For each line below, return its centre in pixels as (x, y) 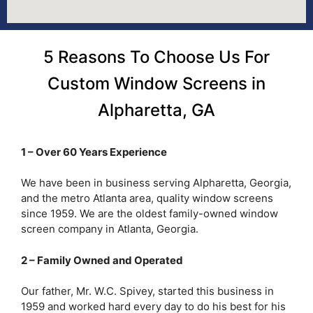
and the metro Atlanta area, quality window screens (147, 198)
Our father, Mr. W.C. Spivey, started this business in (147, 291)
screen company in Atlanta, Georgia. (110, 229)
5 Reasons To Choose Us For (156, 57)
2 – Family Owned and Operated (102, 260)
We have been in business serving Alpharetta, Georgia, (156, 183)
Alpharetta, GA (156, 110)
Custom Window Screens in (156, 83)
